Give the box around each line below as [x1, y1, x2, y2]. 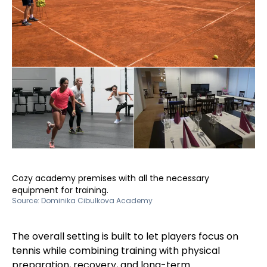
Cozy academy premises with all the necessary [12, 172, 209, 185]
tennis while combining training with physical [12, 244, 220, 258]
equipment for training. [12, 184, 108, 197]
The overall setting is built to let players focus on [12, 229, 238, 244]
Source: [12, 195, 41, 206]
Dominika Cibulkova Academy [41, 195, 153, 206]
